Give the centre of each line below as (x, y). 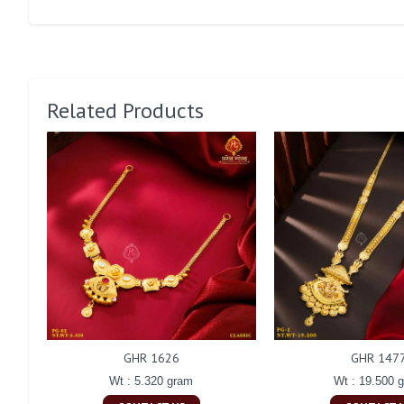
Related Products (125, 110)
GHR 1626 (151, 358)
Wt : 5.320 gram (151, 381)
